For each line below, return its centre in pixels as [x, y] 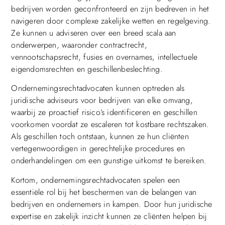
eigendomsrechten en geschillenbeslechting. [87, 69]
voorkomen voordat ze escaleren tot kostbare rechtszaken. [110, 125]
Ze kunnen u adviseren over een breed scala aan [94, 33]
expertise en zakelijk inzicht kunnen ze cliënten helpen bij [109, 216]
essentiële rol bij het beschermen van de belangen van [104, 192]
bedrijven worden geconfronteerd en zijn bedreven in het [110, 9]
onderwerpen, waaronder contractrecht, [79, 45]
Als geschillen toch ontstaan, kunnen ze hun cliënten [100, 137]
